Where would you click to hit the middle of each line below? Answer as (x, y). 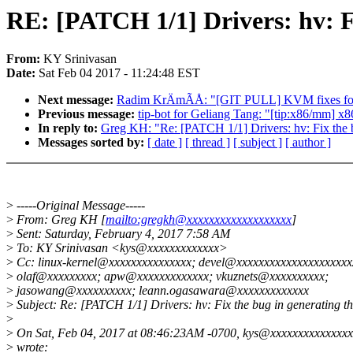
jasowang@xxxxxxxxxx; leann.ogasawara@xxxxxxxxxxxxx (161, 291)
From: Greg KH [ (59, 220)
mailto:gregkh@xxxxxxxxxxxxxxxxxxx (199, 220)
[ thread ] (208, 143)
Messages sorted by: (93, 143)
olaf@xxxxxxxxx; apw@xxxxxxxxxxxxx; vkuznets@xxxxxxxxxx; (171, 277)
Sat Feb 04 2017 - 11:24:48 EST (119, 73)
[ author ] (308, 143)
